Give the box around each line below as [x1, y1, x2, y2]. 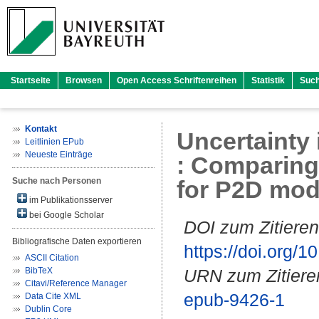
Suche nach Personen [12, 176, 101, 186]
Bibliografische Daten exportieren [12, 236, 142, 246]
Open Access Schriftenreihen [117, 75, 236, 85]
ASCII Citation [25, 253, 79, 263]
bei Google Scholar [27, 210, 104, 220]
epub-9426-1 [184, 290, 285, 310]
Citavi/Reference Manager [25, 278, 127, 288]
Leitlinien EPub [25, 137, 84, 147]
